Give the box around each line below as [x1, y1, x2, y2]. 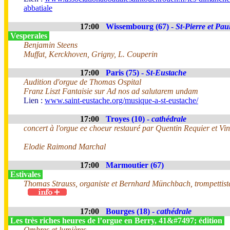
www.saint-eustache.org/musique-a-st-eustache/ [45, 96, 198, 105]
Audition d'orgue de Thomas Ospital [24, 78, 141, 86]
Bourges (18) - [106, 207, 157, 216]
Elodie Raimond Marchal [24, 142, 106, 151]
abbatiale [24, 4, 52, 12]
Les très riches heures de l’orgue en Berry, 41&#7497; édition [8, 216, 224, 225]
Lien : [24, 96, 45, 105]
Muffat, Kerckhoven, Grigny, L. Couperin [24, 50, 158, 59]
